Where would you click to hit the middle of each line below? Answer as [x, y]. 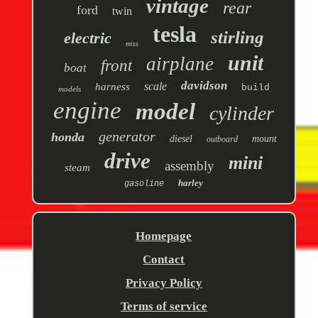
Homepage [164, 236]
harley [191, 183]
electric [87, 38]
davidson [204, 86]
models [69, 89]
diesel [181, 139]
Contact [164, 260]
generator [127, 137]
